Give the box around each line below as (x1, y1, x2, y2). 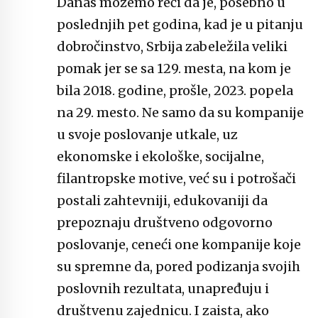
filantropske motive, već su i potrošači (57, 170, 296, 187)
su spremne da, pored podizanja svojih (57, 258, 300, 275)
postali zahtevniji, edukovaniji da (57, 192, 268, 209)
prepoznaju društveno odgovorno (57, 214, 273, 231)
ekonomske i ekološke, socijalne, (57, 148, 264, 165)
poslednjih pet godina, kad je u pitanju (57, 16, 303, 33)
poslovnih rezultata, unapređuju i (57, 280, 269, 297)
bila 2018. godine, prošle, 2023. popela (57, 82, 293, 99)
